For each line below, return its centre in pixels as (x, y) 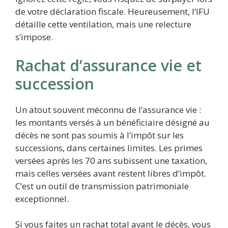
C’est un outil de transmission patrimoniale (102, 186)
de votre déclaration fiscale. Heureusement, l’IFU (112, 12)
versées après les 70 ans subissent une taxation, (111, 160)
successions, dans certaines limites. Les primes (109, 148)
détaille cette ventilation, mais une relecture (103, 24)
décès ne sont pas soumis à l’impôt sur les (99, 135)
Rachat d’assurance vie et (108, 65)
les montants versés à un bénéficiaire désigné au (112, 122)
